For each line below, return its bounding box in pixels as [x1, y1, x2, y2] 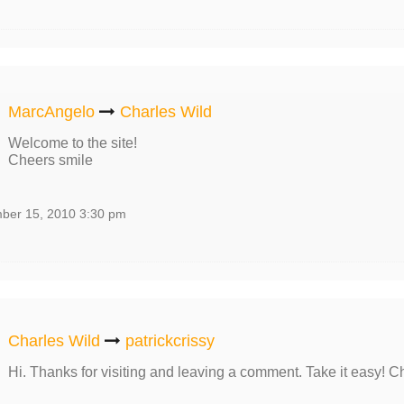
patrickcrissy [124, 332, 215, 350]
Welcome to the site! [7, 135, 137, 151]
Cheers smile [7, 152, 93, 168]
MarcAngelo [7, 103, 95, 121]
